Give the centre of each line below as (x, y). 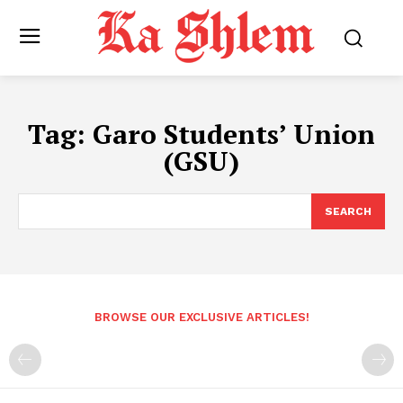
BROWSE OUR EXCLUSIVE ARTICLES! (201, 318)
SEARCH (348, 212)
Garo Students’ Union (234, 134)
